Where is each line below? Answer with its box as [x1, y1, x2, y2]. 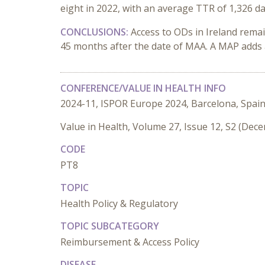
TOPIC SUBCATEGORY [60, 219, 159, 232]
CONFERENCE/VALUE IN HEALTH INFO [60, 82, 226, 95]
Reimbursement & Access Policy [60, 235, 199, 248]
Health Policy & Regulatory [60, 197, 178, 210]
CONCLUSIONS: [60, 25, 131, 38]
